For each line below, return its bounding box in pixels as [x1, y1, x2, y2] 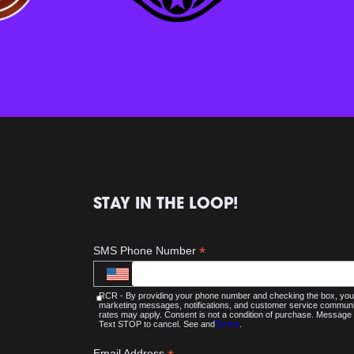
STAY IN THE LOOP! [92, 197, 239, 213]
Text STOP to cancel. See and [98, 319, 215, 330]
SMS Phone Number [92, 244, 199, 258]
